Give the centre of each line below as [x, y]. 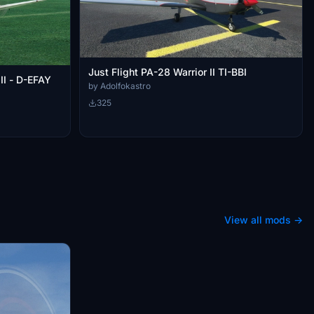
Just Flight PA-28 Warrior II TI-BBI [168, 71]
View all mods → [264, 220]
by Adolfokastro [120, 86]
